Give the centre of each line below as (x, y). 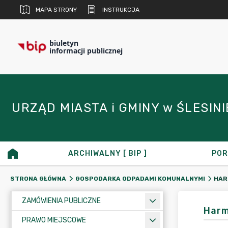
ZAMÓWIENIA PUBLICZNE (61, 201)
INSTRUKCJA (121, 10)
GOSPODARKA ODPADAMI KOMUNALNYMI (140, 179)
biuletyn (64, 43)
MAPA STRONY (56, 10)
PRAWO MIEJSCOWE (54, 220)
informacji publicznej (86, 51)
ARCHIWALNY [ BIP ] (108, 153)
